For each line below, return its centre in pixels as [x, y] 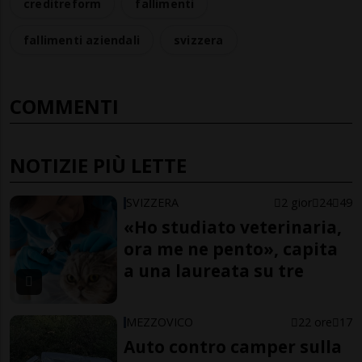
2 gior [296, 203]
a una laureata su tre [214, 271]
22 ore [315, 322]
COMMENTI [64, 107]
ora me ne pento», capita [231, 249]
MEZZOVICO [160, 322]
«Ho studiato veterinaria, [233, 227]
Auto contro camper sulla [233, 347]
